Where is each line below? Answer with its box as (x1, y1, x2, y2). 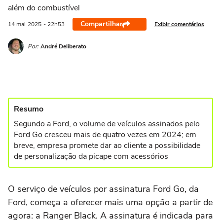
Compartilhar (80, 19, 122, 29)
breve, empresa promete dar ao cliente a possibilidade (14, 140, 200, 151)
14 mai (8, 20, 26, 28)
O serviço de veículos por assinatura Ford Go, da (8, 183, 199, 195)
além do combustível (8, 2, 80, 13)
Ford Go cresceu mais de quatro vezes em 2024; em (14, 129, 196, 140)
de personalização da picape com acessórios (14, 151, 168, 162)
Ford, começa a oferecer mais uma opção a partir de (8, 196, 213, 208)
